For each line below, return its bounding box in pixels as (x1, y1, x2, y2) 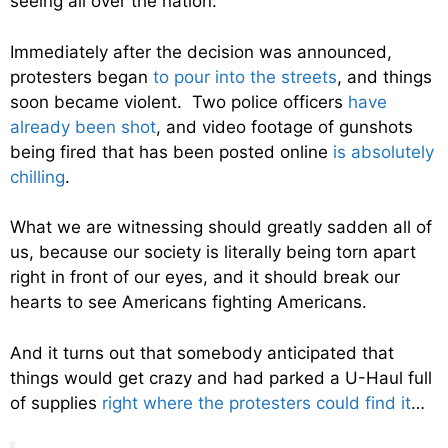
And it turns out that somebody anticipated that (10, 342, 394, 363)
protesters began (10, 66, 153, 87)
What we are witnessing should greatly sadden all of (10, 217, 432, 238)
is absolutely (333, 141, 434, 162)
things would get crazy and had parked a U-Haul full (10, 367, 432, 388)
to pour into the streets (153, 66, 337, 87)
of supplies (10, 392, 102, 413)
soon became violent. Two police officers (10, 91, 348, 112)
